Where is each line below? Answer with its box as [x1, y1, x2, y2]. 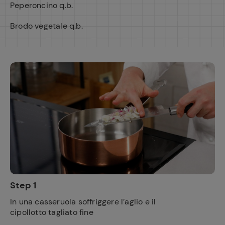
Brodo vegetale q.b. [10, 21, 83, 31]
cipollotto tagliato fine [10, 207, 93, 217]
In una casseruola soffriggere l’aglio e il [10, 196, 156, 207]
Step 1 [10, 179, 36, 191]
